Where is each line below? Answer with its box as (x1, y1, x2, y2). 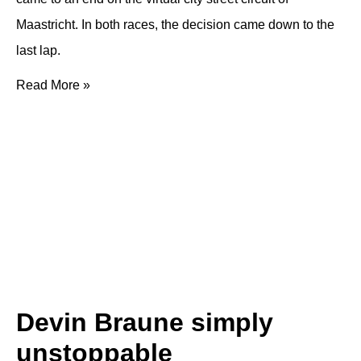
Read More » (16, 78, 90, 92)
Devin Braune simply (16, 308, 273, 337)
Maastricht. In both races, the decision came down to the (16, 18, 334, 31)
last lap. (16, 44, 60, 57)
